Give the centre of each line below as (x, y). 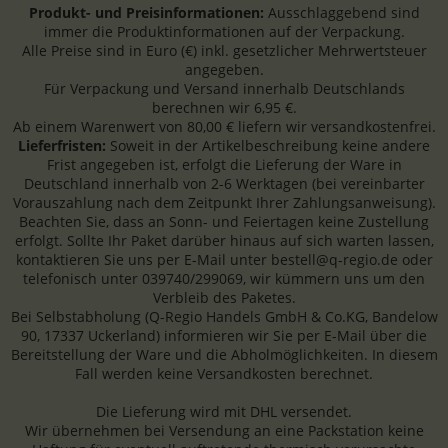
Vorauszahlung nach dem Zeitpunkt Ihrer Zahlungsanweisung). (224, 203)
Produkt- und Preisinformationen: (146, 13)
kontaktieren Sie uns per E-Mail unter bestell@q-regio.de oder (224, 260)
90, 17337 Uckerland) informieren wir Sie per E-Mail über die (224, 336)
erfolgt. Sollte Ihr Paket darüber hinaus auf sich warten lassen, (224, 241)
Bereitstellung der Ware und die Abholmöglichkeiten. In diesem (224, 355)
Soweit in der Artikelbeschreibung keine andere (270, 146)
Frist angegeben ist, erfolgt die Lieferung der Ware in (224, 165)
